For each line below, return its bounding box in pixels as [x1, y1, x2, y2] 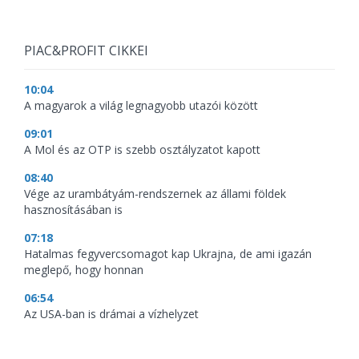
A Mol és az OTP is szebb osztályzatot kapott [24, 142, 260, 157]
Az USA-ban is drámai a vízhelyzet [24, 306, 199, 321]
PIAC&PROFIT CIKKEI [24, 42, 148, 59]
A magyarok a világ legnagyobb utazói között [24, 98, 258, 113]
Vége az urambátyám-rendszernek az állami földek [24, 186, 286, 201]
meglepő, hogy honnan [24, 262, 143, 277]
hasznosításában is [24, 202, 123, 217]
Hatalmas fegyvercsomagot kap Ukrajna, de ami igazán [24, 246, 312, 261]
